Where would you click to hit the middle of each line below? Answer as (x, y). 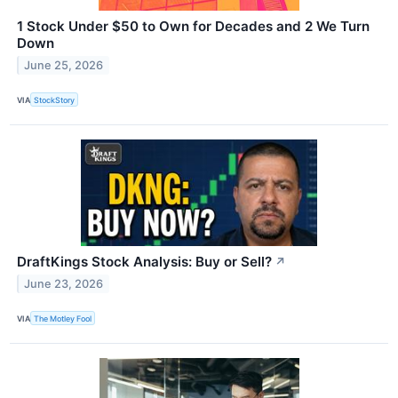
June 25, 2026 (64, 65)
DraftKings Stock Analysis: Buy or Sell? (144, 262)
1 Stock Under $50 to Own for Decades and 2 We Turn (193, 27)
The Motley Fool (63, 318)
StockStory (55, 99)
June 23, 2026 (64, 283)
